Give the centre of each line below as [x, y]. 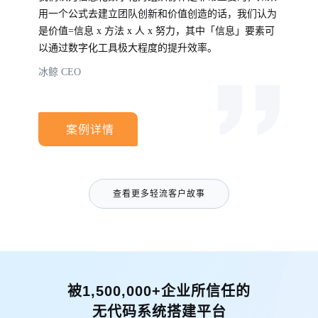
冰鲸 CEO [60, 72]
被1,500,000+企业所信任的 [159, 291]
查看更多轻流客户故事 [159, 193]
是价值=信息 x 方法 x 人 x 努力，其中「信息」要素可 [157, 31]
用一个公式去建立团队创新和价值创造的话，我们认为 [158, 14]
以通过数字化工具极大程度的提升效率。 [128, 48]
